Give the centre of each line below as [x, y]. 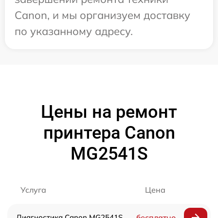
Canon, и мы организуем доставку [102, 15]
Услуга [33, 190]
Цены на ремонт [109, 112]
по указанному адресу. [74, 31]
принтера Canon [109, 133]
